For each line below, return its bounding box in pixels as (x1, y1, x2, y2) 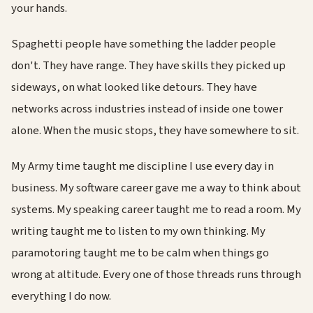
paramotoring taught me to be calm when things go (11, 244, 269, 261)
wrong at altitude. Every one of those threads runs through (11, 265, 301, 283)
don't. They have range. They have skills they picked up (11, 57, 286, 74)
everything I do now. (11, 287, 111, 305)
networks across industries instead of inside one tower (11, 100, 283, 117)
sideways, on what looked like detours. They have (11, 78, 257, 96)
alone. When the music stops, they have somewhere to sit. (11, 122, 299, 139)
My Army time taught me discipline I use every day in (11, 157, 274, 175)
